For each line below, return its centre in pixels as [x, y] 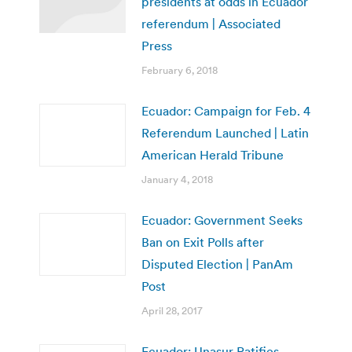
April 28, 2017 [172, 310]
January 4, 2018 [177, 179]
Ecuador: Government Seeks [222, 220]
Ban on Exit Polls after [203, 242]
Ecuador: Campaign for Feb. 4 [226, 110]
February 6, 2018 [180, 70]
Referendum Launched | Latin [225, 132]
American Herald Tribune [213, 154]
